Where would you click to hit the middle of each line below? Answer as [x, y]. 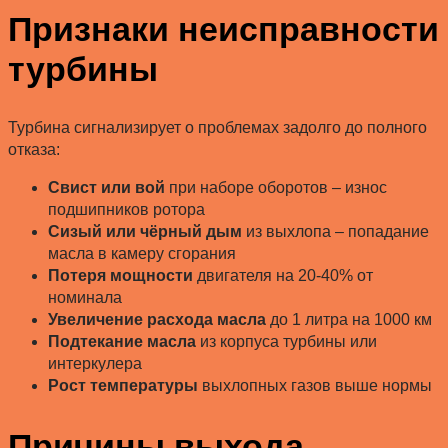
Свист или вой [106, 188]
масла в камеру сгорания [142, 254]
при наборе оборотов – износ [276, 188]
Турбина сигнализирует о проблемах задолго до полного [217, 128]
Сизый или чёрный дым [145, 232]
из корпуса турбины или [286, 342]
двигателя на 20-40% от [283, 276]
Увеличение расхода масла [157, 320]
